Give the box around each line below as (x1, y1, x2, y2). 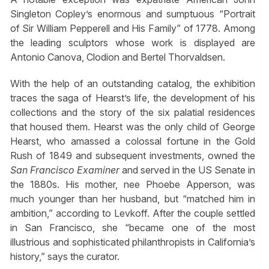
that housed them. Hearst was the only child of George (10, 120, 256, 133)
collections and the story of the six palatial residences (10, 106, 256, 118)
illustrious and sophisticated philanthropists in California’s (10, 235, 256, 248)
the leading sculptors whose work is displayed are (10, 37, 256, 49)
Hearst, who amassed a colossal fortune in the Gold (10, 134, 256, 147)
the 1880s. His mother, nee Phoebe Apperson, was (10, 178, 256, 190)
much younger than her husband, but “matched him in (10, 192, 256, 205)
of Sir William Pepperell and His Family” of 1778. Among (10, 22, 256, 35)
